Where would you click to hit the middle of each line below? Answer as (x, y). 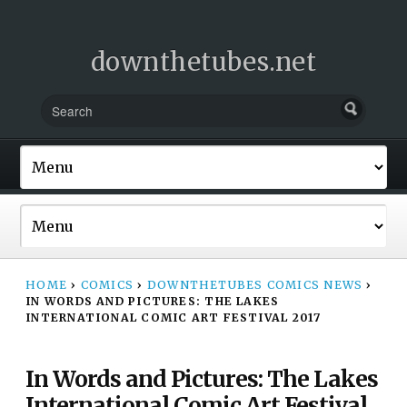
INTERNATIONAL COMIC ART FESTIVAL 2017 (174, 317)
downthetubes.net (203, 62)
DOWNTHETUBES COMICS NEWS (255, 284)
